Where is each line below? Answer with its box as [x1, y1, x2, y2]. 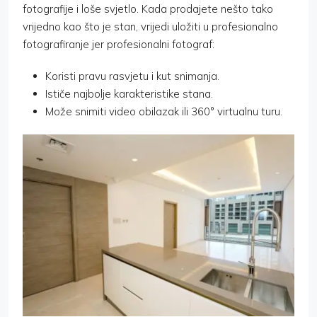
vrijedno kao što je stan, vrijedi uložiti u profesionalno [23, 20, 278, 34]
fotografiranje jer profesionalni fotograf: [23, 38, 214, 52]
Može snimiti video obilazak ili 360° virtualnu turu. [45, 105, 282, 119]
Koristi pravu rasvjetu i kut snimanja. [45, 69, 219, 83]
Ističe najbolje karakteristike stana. [45, 87, 213, 101]
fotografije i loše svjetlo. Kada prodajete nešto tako [23, 2, 273, 16]
